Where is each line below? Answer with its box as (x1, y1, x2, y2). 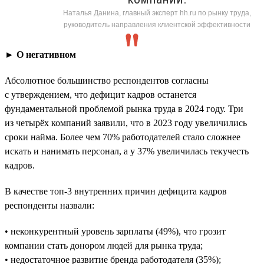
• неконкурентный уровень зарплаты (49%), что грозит (5, 226, 226, 236)
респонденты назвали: (5, 200, 94, 210)
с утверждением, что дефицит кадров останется (5, 89, 196, 100)
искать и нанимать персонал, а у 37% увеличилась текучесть (5, 146, 249, 156)
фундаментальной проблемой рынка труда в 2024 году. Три (5, 103, 243, 114)
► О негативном (5, 49, 76, 60)
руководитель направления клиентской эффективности (64, 20, 250, 29)
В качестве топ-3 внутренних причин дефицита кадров (5, 186, 227, 196)
